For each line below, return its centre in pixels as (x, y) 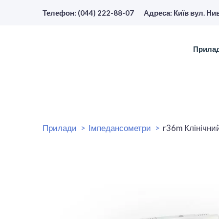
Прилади (60, 128)
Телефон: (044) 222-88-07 (88, 12)
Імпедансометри (120, 128)
